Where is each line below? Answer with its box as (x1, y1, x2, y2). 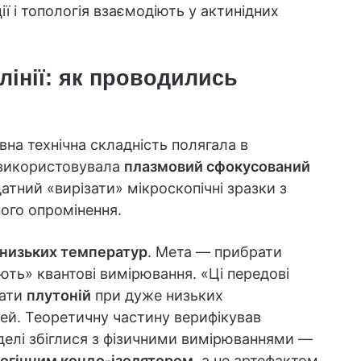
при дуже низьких (91, 287, 223, 305)
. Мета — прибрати (147, 243, 282, 261)
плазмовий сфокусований (124, 158, 310, 176)
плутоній (27, 287, 91, 305)
